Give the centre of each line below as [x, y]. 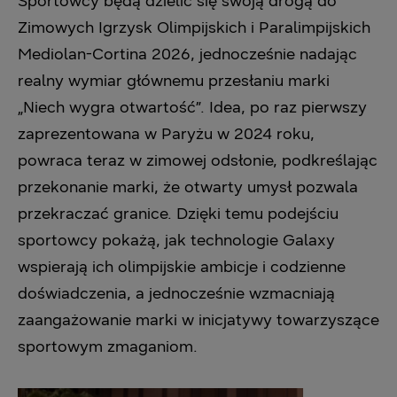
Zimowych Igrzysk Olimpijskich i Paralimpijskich [194, 27]
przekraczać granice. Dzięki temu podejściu [178, 214]
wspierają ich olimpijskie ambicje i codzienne [182, 267]
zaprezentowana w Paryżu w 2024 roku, [166, 134]
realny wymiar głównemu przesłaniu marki [174, 81]
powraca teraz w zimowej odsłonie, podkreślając [198, 160]
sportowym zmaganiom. [108, 346]
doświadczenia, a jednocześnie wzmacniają [176, 293]
